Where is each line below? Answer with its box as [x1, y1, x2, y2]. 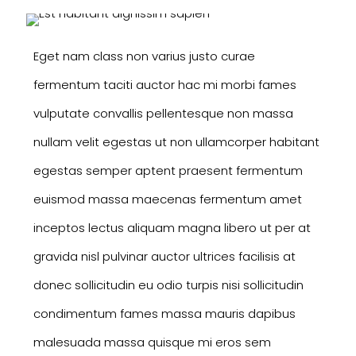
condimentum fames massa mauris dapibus [33, 304, 296, 322]
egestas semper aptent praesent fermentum [33, 161, 303, 179]
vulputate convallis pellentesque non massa [33, 104, 293, 122]
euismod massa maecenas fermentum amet [33, 190, 302, 207]
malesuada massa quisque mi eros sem [33, 333, 271, 350]
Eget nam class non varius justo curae [33, 47, 255, 64]
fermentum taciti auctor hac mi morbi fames [33, 75, 296, 93]
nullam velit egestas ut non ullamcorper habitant [33, 133, 319, 150]
